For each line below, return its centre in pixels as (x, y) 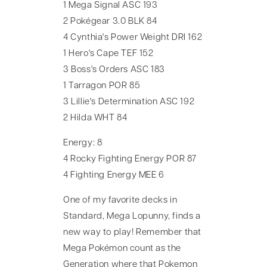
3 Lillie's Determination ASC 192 (129, 103)
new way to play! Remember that (133, 233)
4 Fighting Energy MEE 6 (114, 176)
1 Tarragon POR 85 (102, 86)
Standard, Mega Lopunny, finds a (132, 217)
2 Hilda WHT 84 (95, 119)
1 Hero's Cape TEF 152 (108, 54)
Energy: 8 (83, 144)
